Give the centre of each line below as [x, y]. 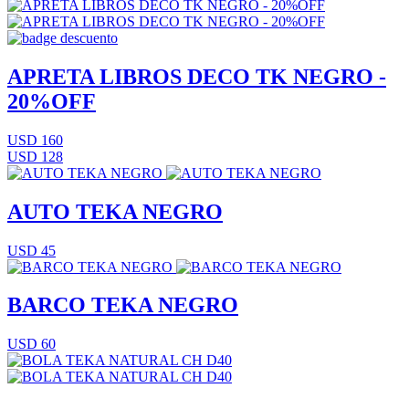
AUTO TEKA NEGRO [115, 211]
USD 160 [35, 140]
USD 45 [31, 250]
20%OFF [52, 101]
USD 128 [35, 156]
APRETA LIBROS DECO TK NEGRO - [197, 76]
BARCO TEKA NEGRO [123, 305]
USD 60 [31, 344]
